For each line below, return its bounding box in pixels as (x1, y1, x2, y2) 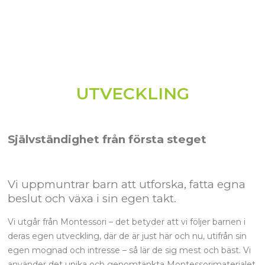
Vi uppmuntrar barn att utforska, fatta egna (8, 177, 245, 192)
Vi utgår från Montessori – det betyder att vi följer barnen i (8, 216, 245, 228)
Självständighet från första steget (8, 132, 206, 147)
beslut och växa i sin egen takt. (8, 192, 176, 206)
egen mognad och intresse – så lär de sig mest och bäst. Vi (8, 245, 251, 256)
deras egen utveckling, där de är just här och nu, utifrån (8, 231, 233, 242)
